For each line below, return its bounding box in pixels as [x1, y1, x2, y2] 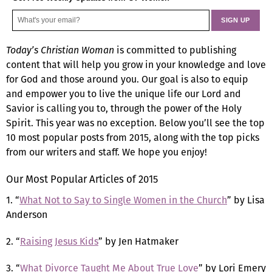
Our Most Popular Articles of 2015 [6, 171, 158, 186]
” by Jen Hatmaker [98, 234, 178, 248]
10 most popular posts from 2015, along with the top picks [6, 130, 259, 144]
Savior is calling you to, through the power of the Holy [6, 101, 242, 115]
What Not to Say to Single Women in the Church [19, 192, 227, 207]
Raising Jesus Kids [20, 234, 98, 248]
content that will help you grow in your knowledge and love [6, 57, 266, 72]
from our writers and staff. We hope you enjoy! [6, 144, 207, 159]
